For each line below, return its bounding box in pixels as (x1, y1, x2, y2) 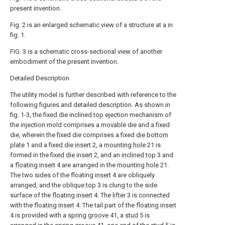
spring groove (68, 211, 108, 219)
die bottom (136, 131, 168, 139)
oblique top (62, 181, 96, 189)
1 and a (25, 141, 49, 149)
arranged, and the (10, 181, 62, 189)
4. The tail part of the (74, 201, 136, 209)
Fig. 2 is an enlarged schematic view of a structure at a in (10, 21, 173, 29)
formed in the (10, 151, 50, 159)
